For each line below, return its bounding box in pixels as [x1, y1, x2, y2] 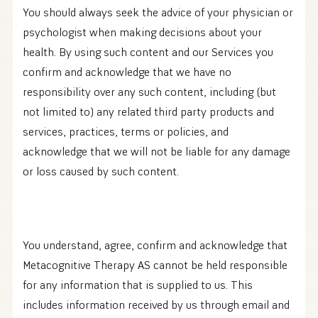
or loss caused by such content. [23, 164, 179, 179]
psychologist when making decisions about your [23, 25, 262, 40]
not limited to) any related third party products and [23, 104, 274, 119]
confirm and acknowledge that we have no [23, 65, 231, 79]
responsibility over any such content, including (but [23, 84, 276, 99]
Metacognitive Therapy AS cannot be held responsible [23, 258, 287, 273]
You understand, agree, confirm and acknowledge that [23, 238, 287, 253]
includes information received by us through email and [23, 297, 290, 312]
